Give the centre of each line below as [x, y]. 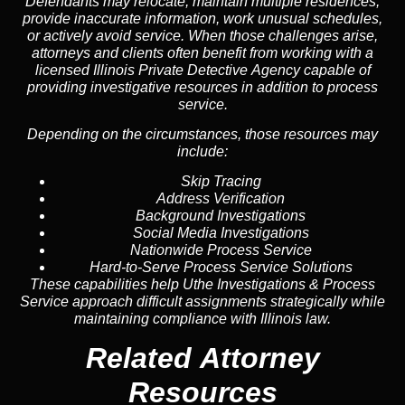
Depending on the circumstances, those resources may [202, 134]
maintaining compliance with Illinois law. [202, 319]
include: [202, 151]
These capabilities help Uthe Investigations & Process [202, 285]
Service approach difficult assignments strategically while [202, 302]
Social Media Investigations [221, 233]
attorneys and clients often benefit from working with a [202, 52]
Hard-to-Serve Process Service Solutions [221, 268]
